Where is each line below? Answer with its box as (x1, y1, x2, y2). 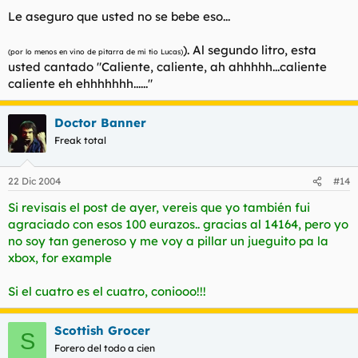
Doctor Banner (54, 114, 146, 130)
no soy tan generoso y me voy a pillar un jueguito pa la (8, 233, 328, 249)
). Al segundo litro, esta (183, 42, 316, 58)
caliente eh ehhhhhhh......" (8, 75, 153, 91)
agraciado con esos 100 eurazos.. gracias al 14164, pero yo (8, 217, 348, 232)
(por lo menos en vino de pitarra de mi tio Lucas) (8, 46, 183, 56)
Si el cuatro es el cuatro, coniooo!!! (8, 284, 206, 299)
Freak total (54, 133, 106, 146)
